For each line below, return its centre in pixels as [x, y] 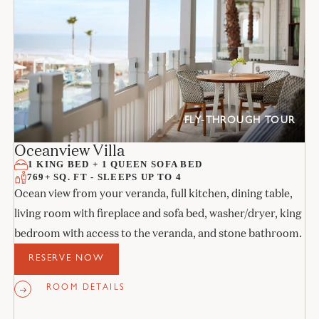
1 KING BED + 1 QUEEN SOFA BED [115, 164]
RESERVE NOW [67, 259]
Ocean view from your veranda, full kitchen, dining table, [153, 194]
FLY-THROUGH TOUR [240, 121]
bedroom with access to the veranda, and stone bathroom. [158, 234]
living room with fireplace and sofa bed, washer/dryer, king [158, 214]
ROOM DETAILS [86, 289]
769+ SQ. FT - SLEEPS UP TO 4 [104, 177]
